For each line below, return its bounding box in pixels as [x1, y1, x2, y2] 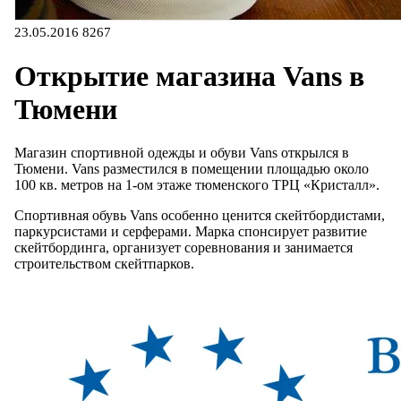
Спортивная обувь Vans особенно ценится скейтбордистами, [14, 208, 385, 224]
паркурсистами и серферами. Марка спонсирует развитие [14, 224, 367, 240]
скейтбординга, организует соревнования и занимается [14, 240, 353, 256]
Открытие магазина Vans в [14, 59, 364, 92]
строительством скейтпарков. [14, 256, 194, 272]
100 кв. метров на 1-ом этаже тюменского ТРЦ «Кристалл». [14, 177, 383, 193]
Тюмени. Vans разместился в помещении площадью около [14, 161, 369, 177]
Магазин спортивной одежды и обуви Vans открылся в [14, 145, 349, 161]
